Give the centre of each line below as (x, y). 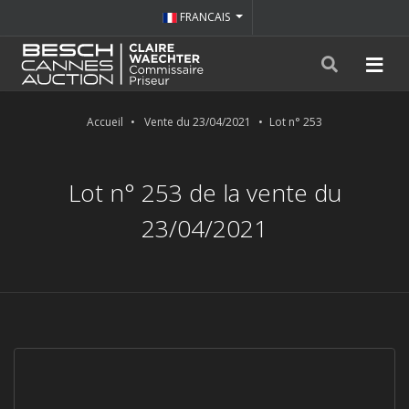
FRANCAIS (205, 17)
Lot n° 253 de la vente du (204, 193)
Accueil (105, 122)
